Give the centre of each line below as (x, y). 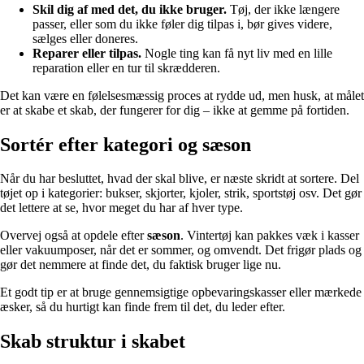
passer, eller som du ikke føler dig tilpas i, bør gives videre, (182, 24)
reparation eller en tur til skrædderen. (126, 67)
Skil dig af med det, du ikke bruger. (130, 9)
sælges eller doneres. (85, 38)
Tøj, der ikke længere (283, 9)
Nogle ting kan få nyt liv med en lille (237, 53)
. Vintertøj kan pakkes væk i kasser (270, 236)
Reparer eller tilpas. (87, 53)
